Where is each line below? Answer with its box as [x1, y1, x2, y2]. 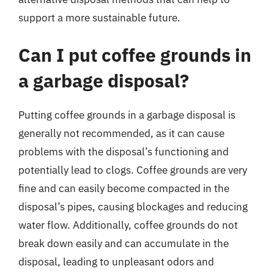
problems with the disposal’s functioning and [18, 145, 229, 158]
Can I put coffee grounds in [18, 43, 251, 67]
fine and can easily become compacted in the [18, 182, 229, 195]
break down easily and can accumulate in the [18, 237, 229, 250]
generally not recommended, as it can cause [18, 127, 224, 140]
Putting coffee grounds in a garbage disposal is [18, 108, 235, 122]
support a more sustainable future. [18, 10, 180, 24]
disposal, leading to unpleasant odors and [18, 255, 214, 268]
